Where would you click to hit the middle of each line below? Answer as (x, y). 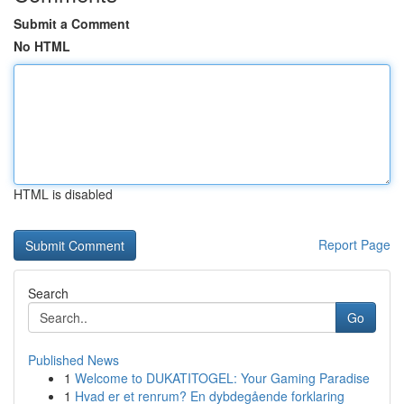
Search (48, 293)
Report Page (354, 244)
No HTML (42, 46)
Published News (73, 360)
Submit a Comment (72, 23)
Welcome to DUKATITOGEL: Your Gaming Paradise (222, 378)
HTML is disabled (63, 194)
